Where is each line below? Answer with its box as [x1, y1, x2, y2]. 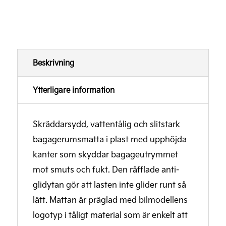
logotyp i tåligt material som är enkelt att [32, 209, 188, 221]
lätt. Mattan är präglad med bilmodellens [32, 194, 188, 206]
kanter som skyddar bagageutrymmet [32, 148, 178, 160]
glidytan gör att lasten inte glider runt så [32, 179, 186, 191]
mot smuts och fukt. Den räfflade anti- [32, 163, 179, 176]
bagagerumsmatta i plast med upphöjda [32, 133, 187, 145]
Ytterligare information [32, 84, 115, 96]
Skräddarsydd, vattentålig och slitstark [32, 118, 180, 130]
